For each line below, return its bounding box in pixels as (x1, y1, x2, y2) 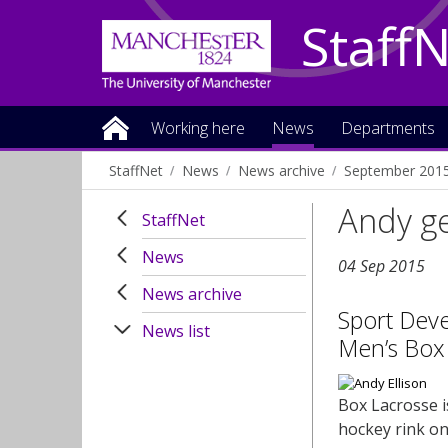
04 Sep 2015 (338, 255, 426, 278)
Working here (151, 117, 245, 139)
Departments (341, 117, 435, 139)
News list (142, 320, 210, 342)
